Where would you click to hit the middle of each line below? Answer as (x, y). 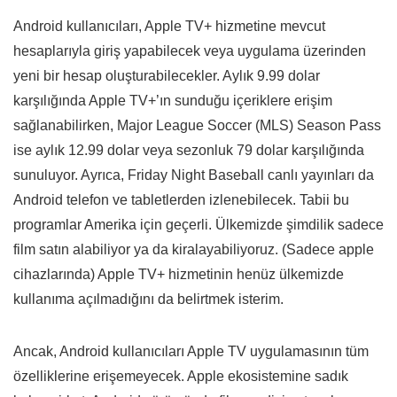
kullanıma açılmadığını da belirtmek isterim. (148, 300)
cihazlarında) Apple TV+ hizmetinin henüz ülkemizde (179, 275)
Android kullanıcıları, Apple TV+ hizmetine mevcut (169, 27)
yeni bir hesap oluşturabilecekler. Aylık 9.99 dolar (167, 76)
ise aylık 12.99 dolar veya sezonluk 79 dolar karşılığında (189, 151)
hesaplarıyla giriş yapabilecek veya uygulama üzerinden (190, 51)
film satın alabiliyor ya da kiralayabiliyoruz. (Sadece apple (194, 250)
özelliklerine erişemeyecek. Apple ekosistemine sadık (181, 377)
